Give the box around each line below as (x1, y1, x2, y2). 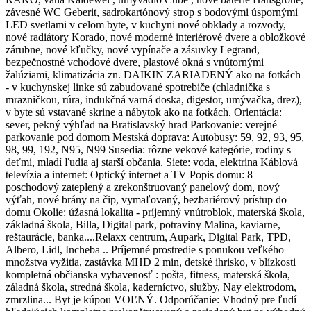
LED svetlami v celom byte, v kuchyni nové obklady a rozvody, (6, 18, 286, 31)
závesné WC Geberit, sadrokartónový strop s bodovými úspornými (6, 6, 298, 18)
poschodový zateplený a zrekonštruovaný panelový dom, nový (6, 180, 280, 193)
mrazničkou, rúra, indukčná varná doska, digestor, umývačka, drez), (6, 93, 302, 106)
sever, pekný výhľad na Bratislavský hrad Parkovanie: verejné (6, 118, 277, 131)
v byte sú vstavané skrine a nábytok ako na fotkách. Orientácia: (6, 106, 282, 118)
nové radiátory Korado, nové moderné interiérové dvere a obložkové (6, 31, 305, 43)
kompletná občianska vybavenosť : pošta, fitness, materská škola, (6, 268, 290, 280)
